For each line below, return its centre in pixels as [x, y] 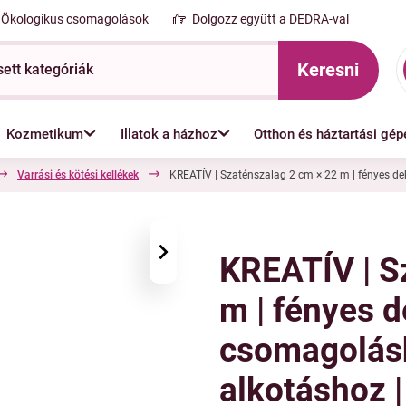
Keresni [329, 70]
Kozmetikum [45, 134]
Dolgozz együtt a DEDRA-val [271, 19]
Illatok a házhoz [169, 134]
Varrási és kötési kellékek [78, 175]
